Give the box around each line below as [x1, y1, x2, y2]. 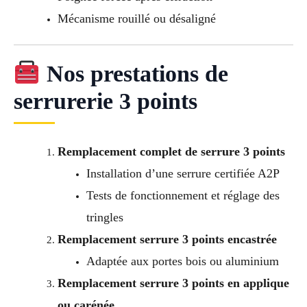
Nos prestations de [40, 60, 228, 86]
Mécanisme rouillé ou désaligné [57, 12, 216, 26]
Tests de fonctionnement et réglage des [86, 188, 280, 202]
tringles [86, 210, 123, 224]
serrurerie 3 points [14, 88, 197, 114]
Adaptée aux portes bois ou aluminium [86, 254, 279, 268]
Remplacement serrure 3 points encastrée [57, 232, 277, 246]
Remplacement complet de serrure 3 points [57, 144, 285, 158]
